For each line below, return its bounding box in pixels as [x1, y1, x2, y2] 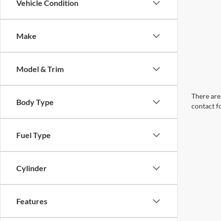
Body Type [16, 97, 54, 107]
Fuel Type [16, 130, 51, 140]
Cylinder [16, 163, 47, 173]
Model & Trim [16, 64, 64, 74]
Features [16, 196, 47, 206]
